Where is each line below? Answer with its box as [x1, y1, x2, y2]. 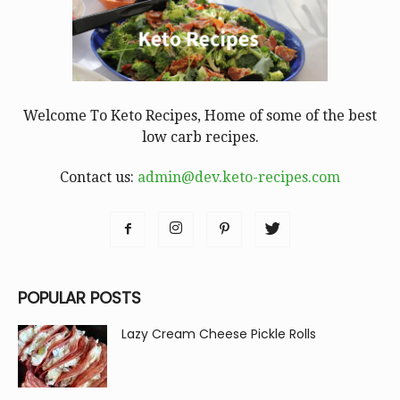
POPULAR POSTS [18, 286, 141, 309]
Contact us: [60, 168, 137, 186]
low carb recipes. [141, 128, 259, 146]
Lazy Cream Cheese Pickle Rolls [121, 324, 316, 343]
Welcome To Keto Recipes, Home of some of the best [23, 106, 377, 124]
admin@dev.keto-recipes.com [137, 168, 340, 186]
